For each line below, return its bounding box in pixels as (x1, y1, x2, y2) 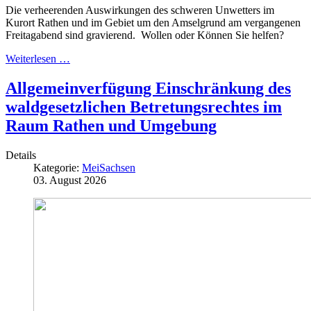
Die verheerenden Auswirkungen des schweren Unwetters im (6, 3, 274, 16)
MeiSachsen (82, 161, 135, 174)
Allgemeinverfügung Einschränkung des (6, 78, 291, 97)
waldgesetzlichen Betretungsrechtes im (6, 97, 282, 116)
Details (6, 149, 36, 161)
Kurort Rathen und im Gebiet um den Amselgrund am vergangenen (6, 16, 301, 28)
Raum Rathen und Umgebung (6, 116, 217, 135)
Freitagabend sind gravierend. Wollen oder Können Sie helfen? (6, 28, 284, 41)
